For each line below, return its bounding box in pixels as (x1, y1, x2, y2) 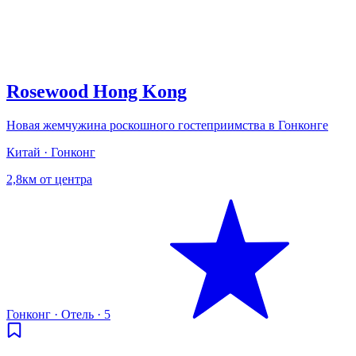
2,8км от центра (6, 172, 92, 186)
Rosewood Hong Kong (6, 80, 187, 102)
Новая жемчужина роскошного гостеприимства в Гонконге (6, 118, 328, 132)
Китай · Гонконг (6, 145, 95, 159)
